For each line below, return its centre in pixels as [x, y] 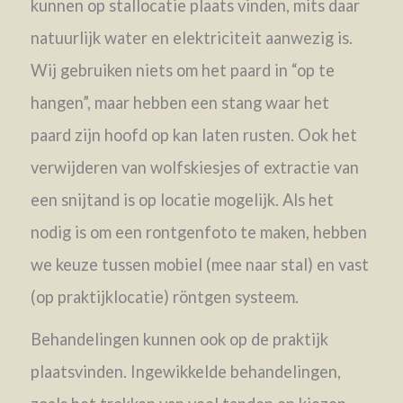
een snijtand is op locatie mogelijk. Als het [182, 199]
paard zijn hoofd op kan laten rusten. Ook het [193, 134]
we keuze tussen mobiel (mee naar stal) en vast [199, 264]
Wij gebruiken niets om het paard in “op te [182, 70]
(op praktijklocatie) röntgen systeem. [164, 296]
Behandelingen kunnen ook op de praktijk [179, 339]
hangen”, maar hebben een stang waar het [179, 102]
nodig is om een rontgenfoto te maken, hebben [198, 232]
